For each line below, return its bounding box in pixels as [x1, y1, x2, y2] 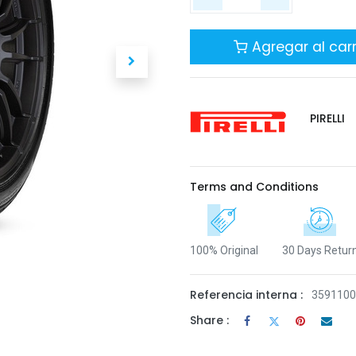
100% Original [190, 243, 258, 257]
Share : [190, 312, 229, 329]
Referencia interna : [190, 286, 303, 303]
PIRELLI [310, 110, 346, 126]
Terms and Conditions [190, 178, 319, 195]
